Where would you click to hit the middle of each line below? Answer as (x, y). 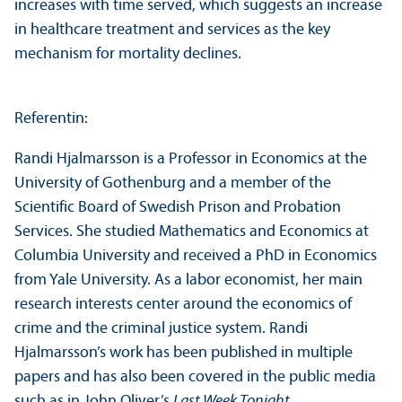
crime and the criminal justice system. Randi (161, 329)
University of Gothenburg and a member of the (173, 184)
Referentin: (51, 119)
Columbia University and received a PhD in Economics (196, 257)
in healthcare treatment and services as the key (172, 31)
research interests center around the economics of (183, 305)
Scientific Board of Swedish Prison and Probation (178, 208)
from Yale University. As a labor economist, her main (188, 281)
